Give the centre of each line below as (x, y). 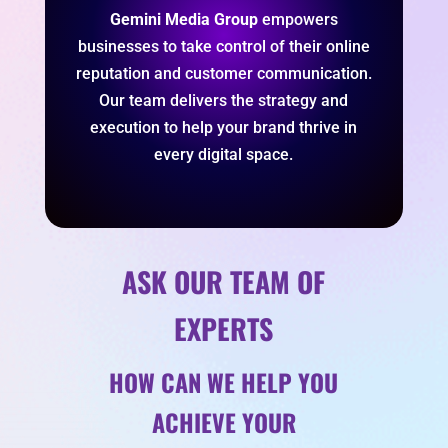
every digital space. (224, 155)
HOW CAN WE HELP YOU (224, 382)
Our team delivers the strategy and (224, 101)
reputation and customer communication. (223, 74)
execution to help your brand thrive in (224, 128)
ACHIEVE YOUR (223, 422)
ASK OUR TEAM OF (224, 282)
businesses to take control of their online (223, 47)
